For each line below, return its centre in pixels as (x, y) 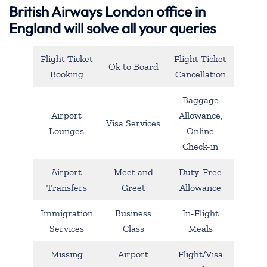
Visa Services (133, 123)
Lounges (66, 131)
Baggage (200, 100)
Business (133, 213)
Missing (66, 254)
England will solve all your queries (112, 28)
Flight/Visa (200, 254)
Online (200, 131)
